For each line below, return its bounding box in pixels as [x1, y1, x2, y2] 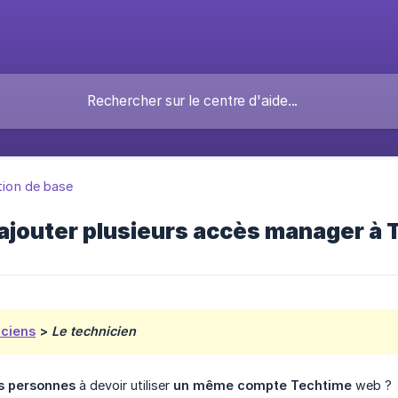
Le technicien [52, 323, 136, 339]
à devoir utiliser [76, 378, 173, 394]
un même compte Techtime [173, 378, 352, 394]
